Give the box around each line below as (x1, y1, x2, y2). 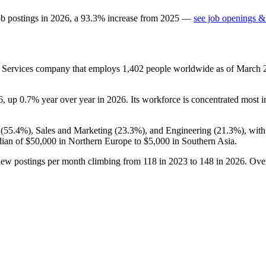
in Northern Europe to (56, 135, 144, 146)
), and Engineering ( (142, 125, 217, 135)
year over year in (39, 94, 107, 104)
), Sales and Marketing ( (28, 125, 118, 135)
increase (107, 12, 138, 23)
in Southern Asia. (170, 135, 237, 146)
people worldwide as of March (144, 63, 263, 74)
